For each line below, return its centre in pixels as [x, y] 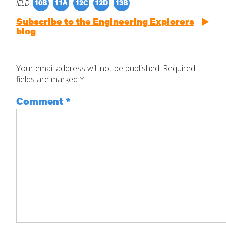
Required [179, 68]
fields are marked [48, 79]
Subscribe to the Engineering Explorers [105, 22]
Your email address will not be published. [89, 68]
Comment [41, 102]
